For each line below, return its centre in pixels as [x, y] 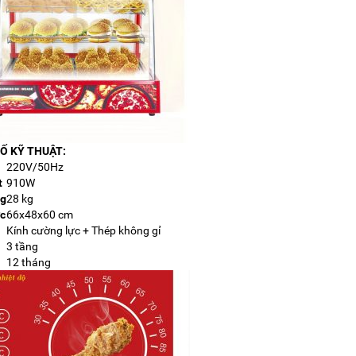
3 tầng [22, 246]
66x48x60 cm [40, 214]
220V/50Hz [35, 166]
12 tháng [29, 262]
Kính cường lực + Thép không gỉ [83, 230]
